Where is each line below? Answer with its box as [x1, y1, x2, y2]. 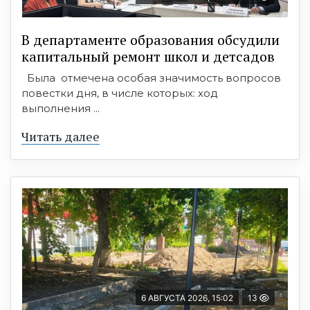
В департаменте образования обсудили [21, 30, 280, 50]
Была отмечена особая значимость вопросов [21, 71, 281, 85]
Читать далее [21, 128, 100, 145]
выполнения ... [21, 102, 100, 116]
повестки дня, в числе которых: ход [21, 86, 218, 100]
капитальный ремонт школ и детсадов [21, 47, 275, 66]
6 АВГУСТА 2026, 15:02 [141, 293, 233, 304]
